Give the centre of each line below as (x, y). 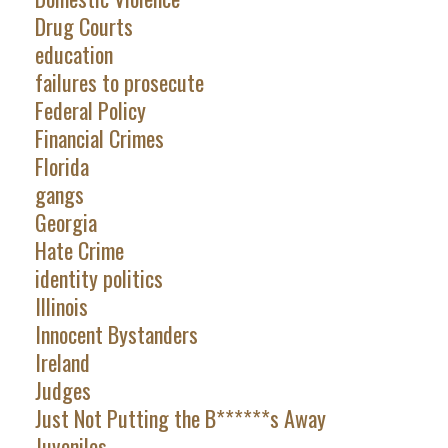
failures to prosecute (119, 82)
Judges (62, 390)
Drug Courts (83, 26)
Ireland (62, 362)
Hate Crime (79, 250)
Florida (61, 166)
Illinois (61, 306)
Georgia (65, 222)
